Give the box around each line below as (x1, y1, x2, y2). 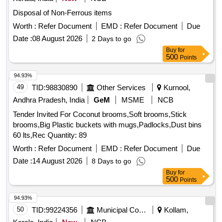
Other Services (97, 83, 146, 92)
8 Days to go (92, 157, 131, 166)
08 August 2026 (32, 34, 82, 43)
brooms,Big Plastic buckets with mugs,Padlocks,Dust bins (13, 120, 202, 129)
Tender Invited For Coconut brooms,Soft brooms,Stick (13, 110, 187, 119)
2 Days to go (92, 35, 131, 43)
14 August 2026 (32, 157, 82, 166)
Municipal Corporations (139, 206, 146, 215)
